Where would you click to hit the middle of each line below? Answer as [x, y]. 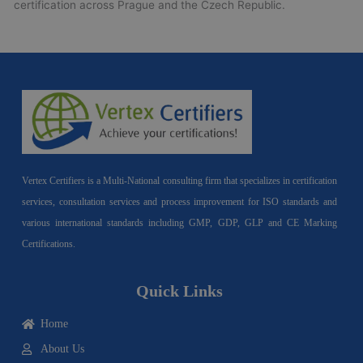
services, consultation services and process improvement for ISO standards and [179, 201]
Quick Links [179, 290]
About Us [62, 348]
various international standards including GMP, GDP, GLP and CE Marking [179, 222]
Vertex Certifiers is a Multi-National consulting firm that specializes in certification [179, 180]
